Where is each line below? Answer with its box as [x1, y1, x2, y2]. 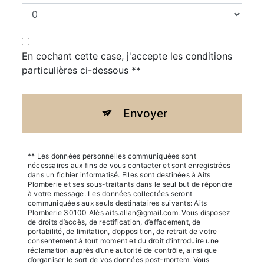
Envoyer [123, 105, 167, 120]
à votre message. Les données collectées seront [28, 189, 193, 198]
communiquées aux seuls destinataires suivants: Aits [28, 198, 207, 207]
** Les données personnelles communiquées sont [28, 151, 196, 160]
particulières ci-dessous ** [22, 64, 141, 76]
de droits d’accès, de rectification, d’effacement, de [28, 217, 201, 226]
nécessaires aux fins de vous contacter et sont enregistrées [28, 160, 231, 170]
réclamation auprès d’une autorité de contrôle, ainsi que [28, 245, 217, 255]
